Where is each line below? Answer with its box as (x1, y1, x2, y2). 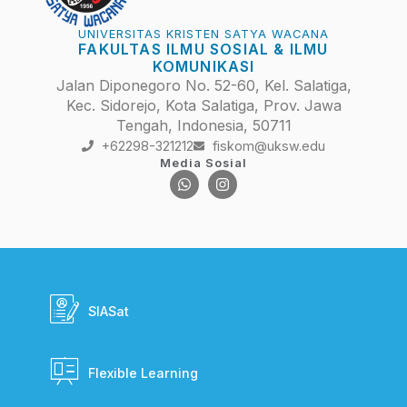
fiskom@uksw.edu (212, 138, 325, 154)
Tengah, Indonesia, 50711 (115, 116, 292, 135)
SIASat (87, 303, 129, 320)
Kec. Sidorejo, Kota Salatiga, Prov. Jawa (65, 96, 342, 115)
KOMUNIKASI (152, 57, 255, 76)
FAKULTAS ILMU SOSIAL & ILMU (78, 40, 329, 59)
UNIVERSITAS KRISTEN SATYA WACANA (78, 27, 329, 42)
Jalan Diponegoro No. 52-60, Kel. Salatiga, (55, 76, 352, 95)
